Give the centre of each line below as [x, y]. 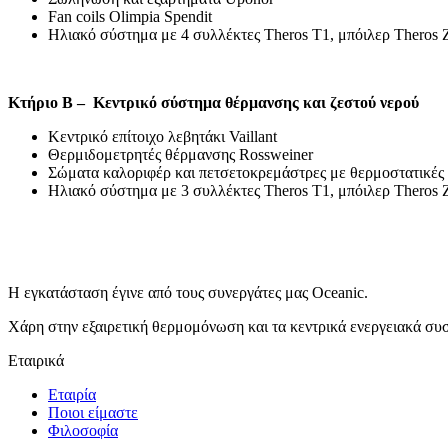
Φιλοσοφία [83, 431]
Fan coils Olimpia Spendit [130, 17]
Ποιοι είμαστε [93, 413]
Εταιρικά [36, 361]
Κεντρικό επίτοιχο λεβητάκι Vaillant [162, 137]
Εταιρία [72, 395]
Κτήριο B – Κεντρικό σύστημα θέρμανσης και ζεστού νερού [213, 103]
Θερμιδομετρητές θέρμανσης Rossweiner [180, 155]
